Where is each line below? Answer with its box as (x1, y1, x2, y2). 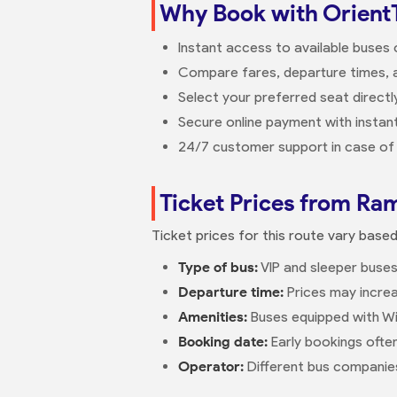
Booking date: (178, 333, 268, 350)
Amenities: (178, 308, 247, 325)
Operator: (178, 358, 244, 375)
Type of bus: (178, 259, 258, 276)
